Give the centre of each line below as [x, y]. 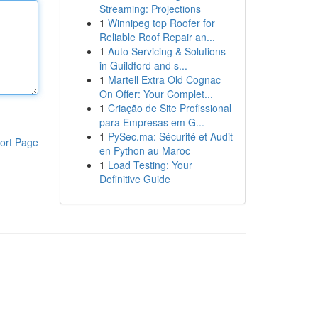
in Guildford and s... [143, 65]
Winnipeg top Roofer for [161, 23]
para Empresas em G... [152, 122]
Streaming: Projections [150, 9]
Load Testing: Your [150, 165]
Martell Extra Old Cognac [164, 79]
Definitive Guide [135, 179]
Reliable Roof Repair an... [157, 37]
